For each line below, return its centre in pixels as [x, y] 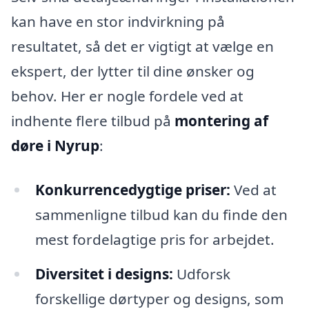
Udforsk [201, 273]
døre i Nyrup [55, 146]
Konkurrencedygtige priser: [132, 189]
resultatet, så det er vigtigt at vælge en [142, 47]
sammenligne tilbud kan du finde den [161, 214]
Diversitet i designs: [104, 273]
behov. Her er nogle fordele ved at [127, 96]
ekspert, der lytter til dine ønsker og [133, 71]
